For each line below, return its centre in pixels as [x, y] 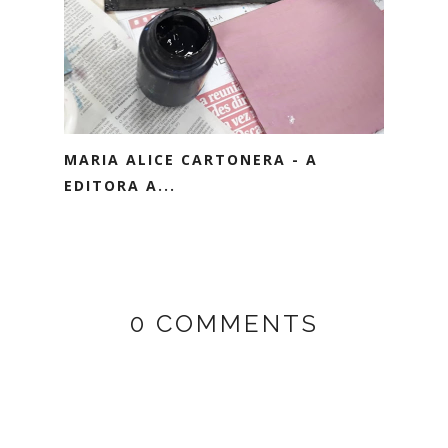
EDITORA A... [120, 185]
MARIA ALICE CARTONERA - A [191, 159]
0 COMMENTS [224, 323]
